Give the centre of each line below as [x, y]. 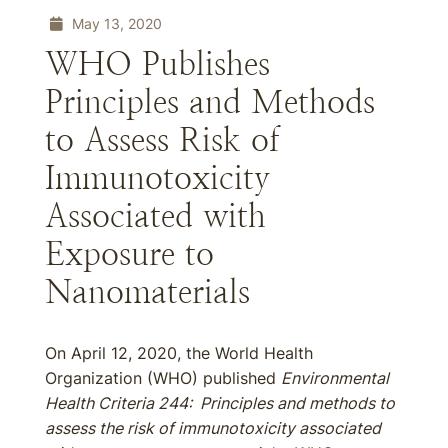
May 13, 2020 [115, 23]
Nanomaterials [147, 292]
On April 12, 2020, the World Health [179, 353]
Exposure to [129, 254]
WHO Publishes [157, 64]
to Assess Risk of [162, 140]
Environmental [335, 378]
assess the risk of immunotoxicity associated [213, 428]
